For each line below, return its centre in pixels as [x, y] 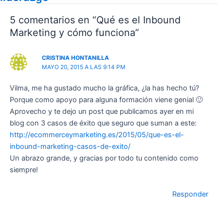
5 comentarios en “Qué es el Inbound [95, 20]
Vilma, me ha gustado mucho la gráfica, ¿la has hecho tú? [104, 88]
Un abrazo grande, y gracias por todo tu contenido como [104, 158]
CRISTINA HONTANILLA [76, 58]
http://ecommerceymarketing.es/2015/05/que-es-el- [97, 135]
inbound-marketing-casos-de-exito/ [70, 147]
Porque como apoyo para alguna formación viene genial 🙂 [106, 100]
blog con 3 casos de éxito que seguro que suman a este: [103, 123]
